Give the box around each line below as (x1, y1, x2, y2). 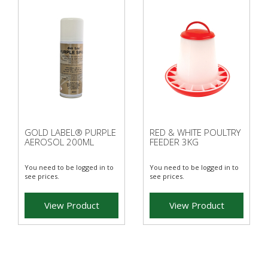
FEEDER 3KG (150, 135, 199, 148)
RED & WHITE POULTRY (150, 126, 240, 138)
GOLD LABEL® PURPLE (25, 126, 116, 138)
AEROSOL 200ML (25, 135, 94, 148)
